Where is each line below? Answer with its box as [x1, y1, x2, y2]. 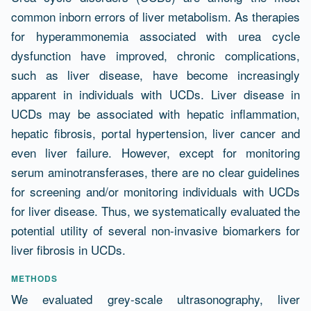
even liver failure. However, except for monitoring [11, 143, 300, 161]
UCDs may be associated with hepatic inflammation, [11, 104, 300, 122]
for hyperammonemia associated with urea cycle [11, 26, 300, 44]
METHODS [11, 271, 58, 285]
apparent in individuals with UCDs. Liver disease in [11, 85, 300, 103]
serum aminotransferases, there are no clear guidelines [11, 162, 300, 180]
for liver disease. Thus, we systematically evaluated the [11, 201, 300, 219]
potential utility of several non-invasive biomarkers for [11, 221, 300, 239]
